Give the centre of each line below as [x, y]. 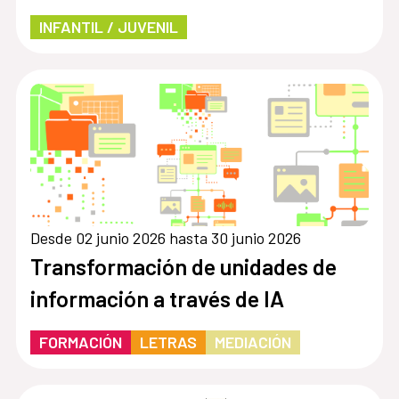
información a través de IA [157, 298]
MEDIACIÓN [252, 342]
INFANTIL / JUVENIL [108, 26]
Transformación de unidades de [183, 266]
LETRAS [168, 342]
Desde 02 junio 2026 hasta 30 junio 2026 [165, 237]
